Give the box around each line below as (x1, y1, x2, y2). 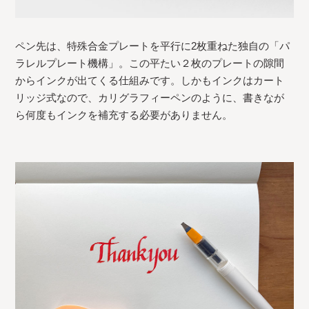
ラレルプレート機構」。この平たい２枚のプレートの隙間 (15, 57, 285, 70)
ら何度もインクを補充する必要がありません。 (15, 109, 233, 121)
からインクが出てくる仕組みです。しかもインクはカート (15, 74, 285, 87)
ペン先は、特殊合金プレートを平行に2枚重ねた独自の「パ (15, 40, 290, 52)
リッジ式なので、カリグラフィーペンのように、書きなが (15, 92, 285, 104)
